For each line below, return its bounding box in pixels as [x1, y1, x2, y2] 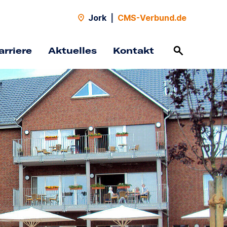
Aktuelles [48, 45, 97, 56]
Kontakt [113, 45, 154, 56]
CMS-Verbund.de [118, 13, 186, 23]
